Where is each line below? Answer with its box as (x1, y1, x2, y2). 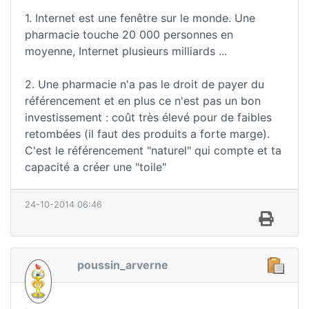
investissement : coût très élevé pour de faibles (25, 110, 272, 124)
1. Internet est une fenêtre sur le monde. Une (25, 10, 255, 25)
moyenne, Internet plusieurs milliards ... (25, 43, 227, 58)
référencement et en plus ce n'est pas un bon (25, 93, 261, 108)
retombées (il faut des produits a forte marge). (25, 126, 270, 141)
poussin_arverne (77, 257, 168, 272)
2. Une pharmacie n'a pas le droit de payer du (25, 77, 264, 91)
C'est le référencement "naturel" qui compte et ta (25, 143, 281, 157)
